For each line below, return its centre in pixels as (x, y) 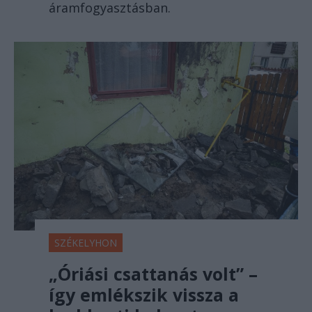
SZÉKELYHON (86, 243)
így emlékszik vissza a (144, 295)
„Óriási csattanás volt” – (153, 274)
